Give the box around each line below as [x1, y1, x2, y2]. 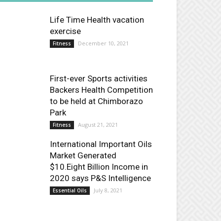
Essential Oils [53, 187, 87, 194]
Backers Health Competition [50, 85, 153, 95]
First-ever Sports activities [50, 74, 147, 83]
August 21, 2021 [78, 121, 118, 128]
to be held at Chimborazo [50, 96, 143, 106]
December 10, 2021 [78, 39, 129, 47]
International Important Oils [50, 139, 152, 149]
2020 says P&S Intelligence [50, 173, 151, 183]
